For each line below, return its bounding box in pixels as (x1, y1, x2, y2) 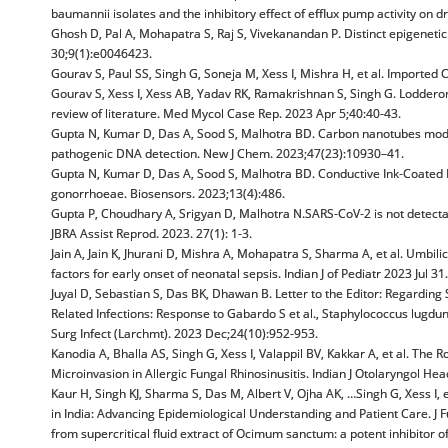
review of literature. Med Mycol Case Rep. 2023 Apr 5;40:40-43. (51, 105, 401, 122)
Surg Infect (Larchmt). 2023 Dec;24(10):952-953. (51, 325, 318, 342)
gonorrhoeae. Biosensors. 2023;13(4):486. (51, 185, 285, 202)
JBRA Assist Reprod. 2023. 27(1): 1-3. (51, 225, 252, 242)
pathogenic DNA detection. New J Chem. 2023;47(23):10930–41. (51, 145, 404, 162)
